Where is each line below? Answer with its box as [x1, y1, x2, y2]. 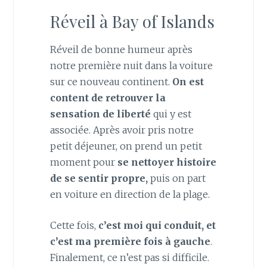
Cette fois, [49, 219, 98, 232]
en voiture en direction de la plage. [49, 188, 210, 200]
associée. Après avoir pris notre [49, 123, 194, 136]
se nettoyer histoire [117, 156, 216, 168]
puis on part [147, 172, 206, 184]
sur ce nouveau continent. [49, 75, 172, 88]
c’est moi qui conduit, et [98, 219, 216, 232]
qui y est [153, 107, 191, 120]
